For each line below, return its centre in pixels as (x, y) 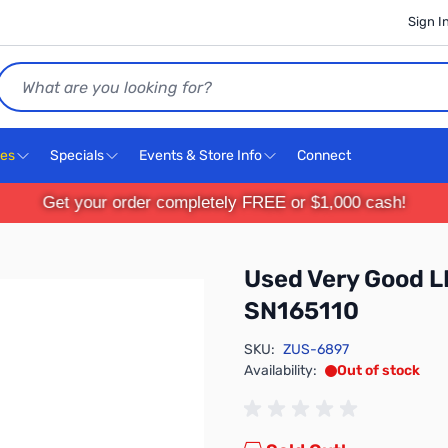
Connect (325, 155)
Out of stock (378, 370)
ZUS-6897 (316, 349)
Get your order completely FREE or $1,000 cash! (224, 202)
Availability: (280, 370)
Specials (77, 155)
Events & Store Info (200, 155)
